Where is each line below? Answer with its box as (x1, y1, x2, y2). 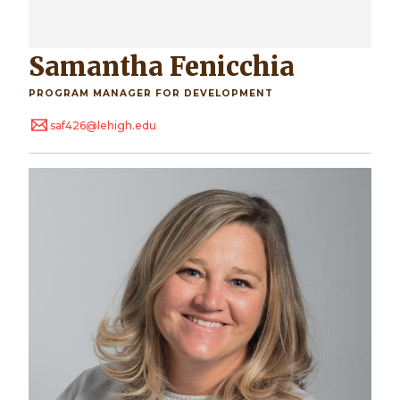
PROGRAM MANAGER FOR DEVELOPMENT (29, 87, 273, 100)
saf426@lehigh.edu (50, 119, 156, 133)
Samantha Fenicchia (45, 51, 295, 84)
